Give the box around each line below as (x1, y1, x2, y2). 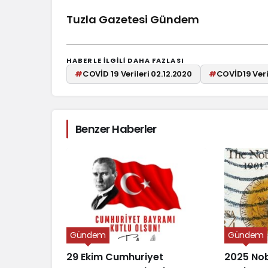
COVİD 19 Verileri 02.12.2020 (82, 68, 193, 80)
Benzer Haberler (75, 121, 157, 137)
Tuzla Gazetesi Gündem (66, 11, 200, 27)
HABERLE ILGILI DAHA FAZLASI (66, 55, 184, 65)
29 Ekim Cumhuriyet (66, 250, 163, 264)
